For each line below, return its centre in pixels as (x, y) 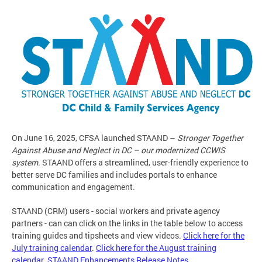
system (25, 163)
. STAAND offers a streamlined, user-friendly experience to (143, 163)
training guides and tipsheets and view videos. (97, 236)
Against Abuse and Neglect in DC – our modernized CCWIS (118, 150)
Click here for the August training (156, 248)
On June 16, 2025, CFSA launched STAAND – (94, 138)
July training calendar (52, 248)
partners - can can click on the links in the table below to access (127, 223)
